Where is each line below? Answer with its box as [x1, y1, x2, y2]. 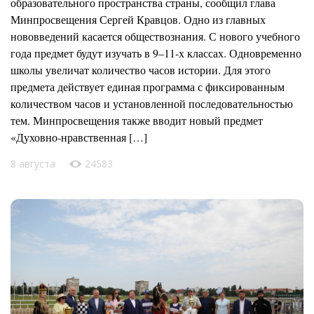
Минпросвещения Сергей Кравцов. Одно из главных [11, 11, 266, 27]
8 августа [11, 156, 58, 170]
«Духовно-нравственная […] [11, 129, 147, 144]
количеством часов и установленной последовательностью [11, 95, 293, 111]
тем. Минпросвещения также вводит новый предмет [11, 112, 263, 128]
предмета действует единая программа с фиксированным [11, 78, 285, 94]
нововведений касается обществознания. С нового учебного [11, 28, 300, 43]
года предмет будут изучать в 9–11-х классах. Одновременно [11, 45, 301, 60]
